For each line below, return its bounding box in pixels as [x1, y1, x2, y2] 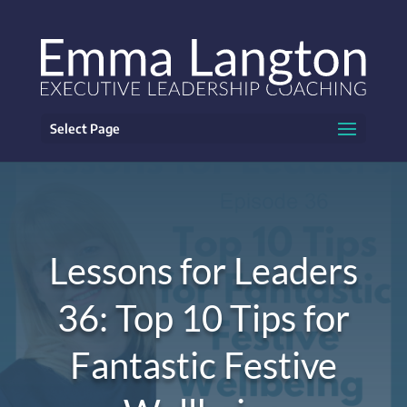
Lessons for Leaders [48, 249, 358, 293]
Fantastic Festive [69, 343, 337, 388]
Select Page [49, 120, 120, 136]
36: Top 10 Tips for [56, 296, 350, 341]
